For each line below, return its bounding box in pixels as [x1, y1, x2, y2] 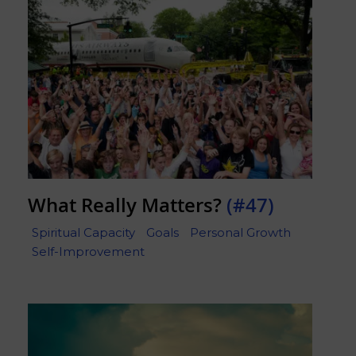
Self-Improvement [32, 244, 145, 260]
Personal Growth [190, 225, 291, 241]
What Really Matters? [28, 192, 226, 218]
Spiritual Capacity [32, 225, 135, 241]
